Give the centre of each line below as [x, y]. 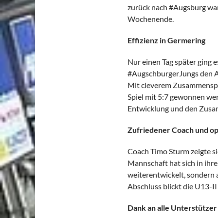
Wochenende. [151, 19]
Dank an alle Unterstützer [172, 208]
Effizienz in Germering [166, 40]
